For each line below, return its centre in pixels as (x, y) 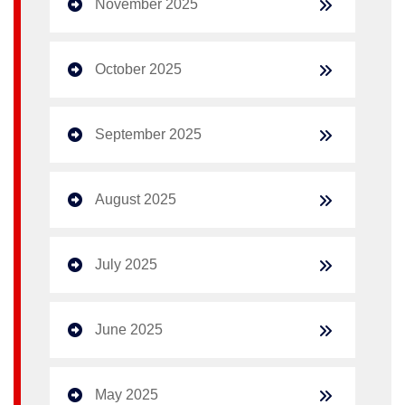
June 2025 (129, 329)
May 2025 (127, 394)
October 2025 (138, 69)
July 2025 (126, 264)
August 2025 (136, 199)
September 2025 (148, 134)
